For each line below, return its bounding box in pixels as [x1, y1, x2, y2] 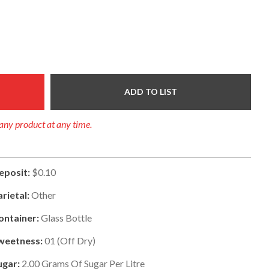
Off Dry [60, 234, 93, 246]
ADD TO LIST [124, 86, 178, 97]
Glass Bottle [41, 211, 92, 223]
